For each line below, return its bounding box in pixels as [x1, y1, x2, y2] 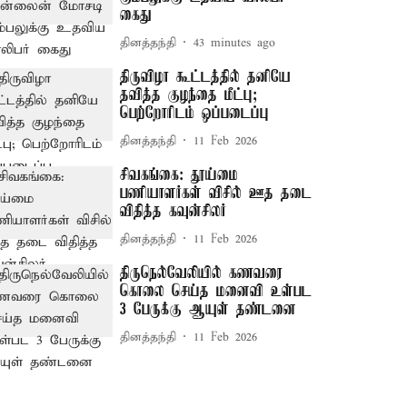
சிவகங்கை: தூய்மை [120, 166, 239, 184]
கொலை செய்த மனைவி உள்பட [120, 283, 313, 301]
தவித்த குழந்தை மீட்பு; [120, 86, 258, 104]
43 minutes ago [194, 35, 276, 51]
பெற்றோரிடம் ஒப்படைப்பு [120, 104, 270, 123]
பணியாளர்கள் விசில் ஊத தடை [120, 184, 313, 203]
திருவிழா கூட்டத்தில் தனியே [120, 68, 292, 86]
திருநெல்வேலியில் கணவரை [120, 264, 283, 283]
